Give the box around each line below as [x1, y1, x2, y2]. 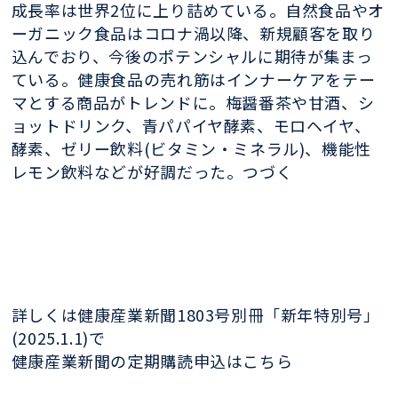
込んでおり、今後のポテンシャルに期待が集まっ [11, 44, 373, 68]
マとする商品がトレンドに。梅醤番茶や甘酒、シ [11, 90, 375, 114]
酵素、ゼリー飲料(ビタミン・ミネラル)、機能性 [11, 136, 371, 160]
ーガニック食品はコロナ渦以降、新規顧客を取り [11, 20, 376, 44]
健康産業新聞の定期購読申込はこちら [11, 348, 293, 372]
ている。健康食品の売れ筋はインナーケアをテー [11, 67, 376, 91]
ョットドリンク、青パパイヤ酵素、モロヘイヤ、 [11, 113, 371, 137]
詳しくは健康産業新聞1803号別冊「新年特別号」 [11, 302, 380, 326]
